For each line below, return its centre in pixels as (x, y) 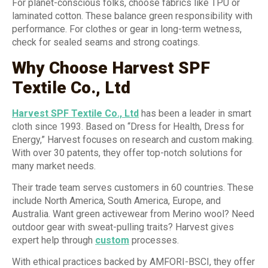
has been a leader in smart (195, 113)
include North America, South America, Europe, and (116, 201)
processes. (154, 240)
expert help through (54, 240)
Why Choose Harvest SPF (111, 68)
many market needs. (54, 166)
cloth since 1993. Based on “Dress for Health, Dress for (128, 126)
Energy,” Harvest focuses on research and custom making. (133, 139)
